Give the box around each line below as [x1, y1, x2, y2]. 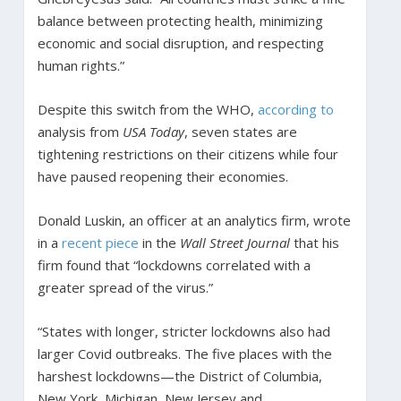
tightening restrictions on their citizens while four [37, 144, 338, 163]
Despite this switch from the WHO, [37, 99, 258, 118]
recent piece [61, 233, 139, 252]
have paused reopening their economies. [37, 166, 288, 185]
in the [138, 233, 180, 252]
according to [257, 99, 334, 118]
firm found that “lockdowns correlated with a [37, 255, 311, 274]
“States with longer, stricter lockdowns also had [37, 321, 330, 340]
